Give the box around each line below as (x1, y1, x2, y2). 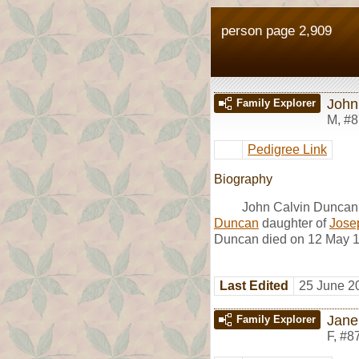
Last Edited (220, 278, 288, 292)
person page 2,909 (221, 22, 332, 38)
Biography (214, 171, 272, 186)
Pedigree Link (248, 142, 327, 156)
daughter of (259, 216, 329, 230)
